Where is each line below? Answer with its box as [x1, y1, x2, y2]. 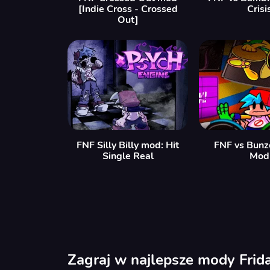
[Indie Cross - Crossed [78, 2, 178, 16]
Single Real [102, 149, 154, 163]
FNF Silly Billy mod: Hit [77, 139, 179, 152]
